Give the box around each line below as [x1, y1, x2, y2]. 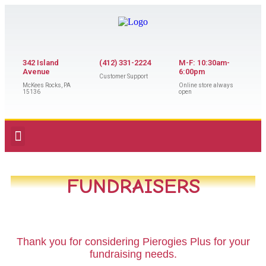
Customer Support [99, 73, 148, 80]
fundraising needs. [89, 248, 177, 260]
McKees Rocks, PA [23, 82, 71, 88]
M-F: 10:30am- [178, 58, 230, 67]
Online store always [178, 82, 233, 88]
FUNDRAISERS [66, 174, 200, 198]
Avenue [23, 67, 50, 76]
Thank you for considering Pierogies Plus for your [16, 236, 250, 248]
